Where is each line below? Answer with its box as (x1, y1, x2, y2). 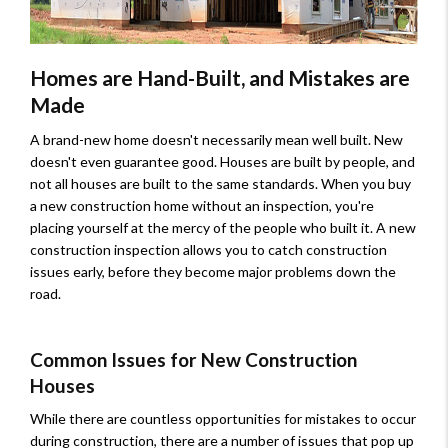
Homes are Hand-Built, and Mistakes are (30, 65, 410, 90)
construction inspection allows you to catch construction (30, 240, 387, 258)
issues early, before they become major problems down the (30, 262, 396, 280)
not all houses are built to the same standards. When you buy (30, 174, 411, 192)
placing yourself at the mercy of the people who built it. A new (30, 218, 416, 236)
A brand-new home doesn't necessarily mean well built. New (30, 130, 403, 148)
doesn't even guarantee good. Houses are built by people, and (30, 152, 415, 170)
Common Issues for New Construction (30, 347, 357, 371)
